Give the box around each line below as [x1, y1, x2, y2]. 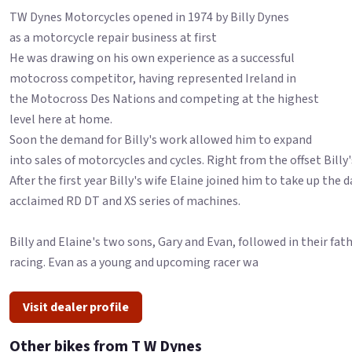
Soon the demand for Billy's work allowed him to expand [9, 131, 312, 149]
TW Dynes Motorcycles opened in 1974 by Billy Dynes [9, 9, 289, 27]
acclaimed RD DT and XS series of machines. [9, 192, 240, 211]
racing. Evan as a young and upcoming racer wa [9, 254, 258, 272]
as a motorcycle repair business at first [9, 29, 217, 47]
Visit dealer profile [23, 298, 129, 316]
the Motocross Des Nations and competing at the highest [9, 90, 319, 108]
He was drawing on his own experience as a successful [9, 49, 295, 68]
